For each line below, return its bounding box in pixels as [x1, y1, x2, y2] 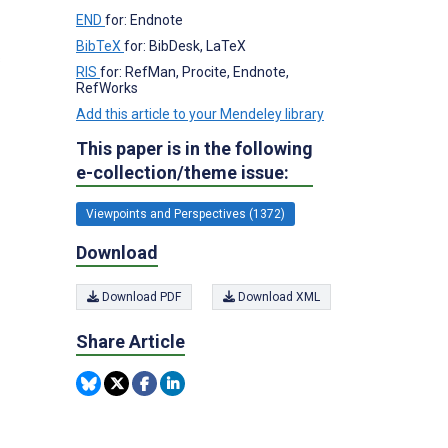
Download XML [235, 290, 320, 304]
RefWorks [76, 79, 138, 96]
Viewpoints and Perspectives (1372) [86, 206, 285, 221]
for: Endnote [105, 11, 183, 28]
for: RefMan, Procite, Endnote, [100, 63, 289, 80]
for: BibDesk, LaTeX [124, 37, 246, 54]
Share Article [76, 331, 185, 352]
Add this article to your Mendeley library [76, 105, 324, 122]
